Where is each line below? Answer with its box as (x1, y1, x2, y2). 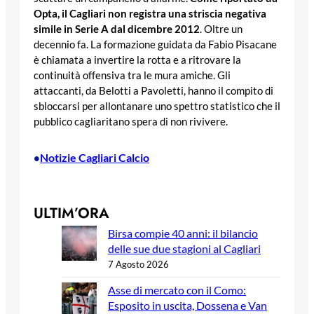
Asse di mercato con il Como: (108, 282, 246, 296)
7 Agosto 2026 (108, 258, 169, 270)
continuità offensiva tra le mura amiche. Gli (34, 69, 231, 81)
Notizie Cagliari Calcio (40, 150, 149, 164)
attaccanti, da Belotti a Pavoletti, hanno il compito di (34, 84, 273, 97)
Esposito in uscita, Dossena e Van (108, 298, 267, 312)
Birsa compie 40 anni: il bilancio (108, 226, 258, 240)
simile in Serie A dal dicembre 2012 (34, 22, 200, 35)
